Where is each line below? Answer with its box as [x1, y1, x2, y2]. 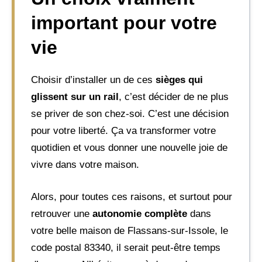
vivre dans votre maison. [31, 159, 139, 170]
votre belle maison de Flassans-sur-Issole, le [31, 225, 228, 236]
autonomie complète [92, 208, 187, 219]
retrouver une [31, 208, 92, 219]
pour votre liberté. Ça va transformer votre [31, 125, 216, 136]
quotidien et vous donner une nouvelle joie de [31, 142, 227, 153]
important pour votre [31, 12, 217, 33]
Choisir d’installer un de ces [31, 74, 156, 85]
